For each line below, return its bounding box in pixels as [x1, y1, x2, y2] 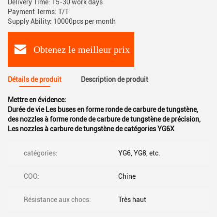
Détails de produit [8, 76, 62, 83]
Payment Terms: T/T [8, 8, 69, 15]
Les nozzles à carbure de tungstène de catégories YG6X [8, 125, 174, 133]
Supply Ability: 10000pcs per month [8, 17, 116, 25]
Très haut [118, 196, 146, 203]
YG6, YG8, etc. [118, 149, 160, 157]
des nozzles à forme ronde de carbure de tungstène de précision [8, 115, 199, 123]
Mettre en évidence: [8, 96, 66, 104]
